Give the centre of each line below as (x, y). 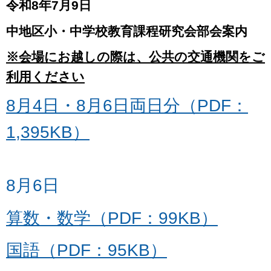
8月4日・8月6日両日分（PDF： (127, 105)
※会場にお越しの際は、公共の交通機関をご (135, 57)
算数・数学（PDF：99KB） (112, 218)
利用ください (45, 77)
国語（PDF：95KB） (87, 250)
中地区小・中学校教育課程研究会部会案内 (127, 31)
